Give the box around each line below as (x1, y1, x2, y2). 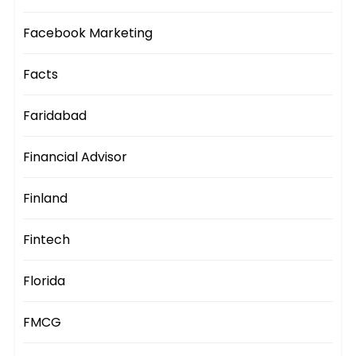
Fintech (23, 230, 71, 250)
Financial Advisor (23, 148, 128, 167)
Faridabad (23, 106, 87, 126)
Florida (23, 272, 66, 291)
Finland (23, 189, 68, 208)
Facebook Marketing (23, 24, 153, 43)
